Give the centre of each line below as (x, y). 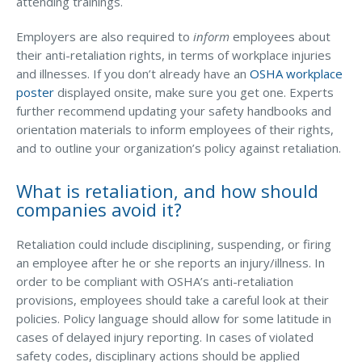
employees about (280, 36)
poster (35, 92)
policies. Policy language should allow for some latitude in (174, 318)
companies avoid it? (99, 209)
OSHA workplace (296, 74)
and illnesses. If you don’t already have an (133, 74)
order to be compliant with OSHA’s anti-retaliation (155, 281)
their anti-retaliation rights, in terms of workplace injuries (174, 55)
